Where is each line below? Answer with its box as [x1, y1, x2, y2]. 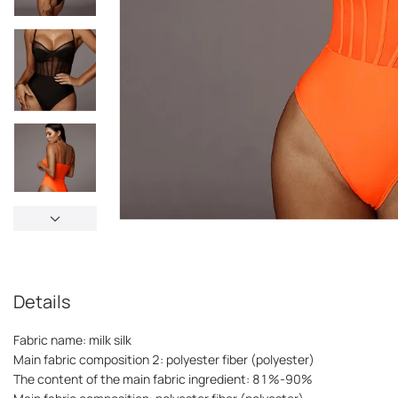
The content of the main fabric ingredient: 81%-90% [13, 370, 313, 388]
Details [13, 290, 71, 314]
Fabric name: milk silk [13, 331, 131, 349]
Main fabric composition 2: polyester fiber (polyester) [13, 351, 314, 369]
